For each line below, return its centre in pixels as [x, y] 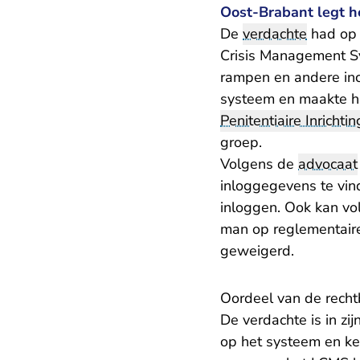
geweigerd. [257, 251]
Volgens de [259, 164]
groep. [241, 142]
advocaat [328, 164]
